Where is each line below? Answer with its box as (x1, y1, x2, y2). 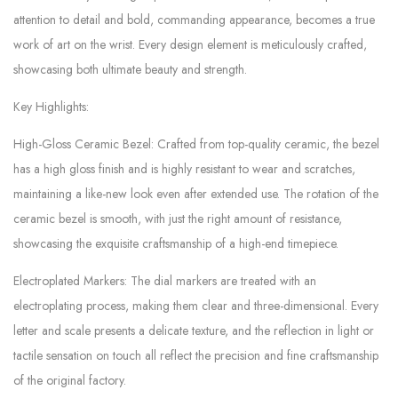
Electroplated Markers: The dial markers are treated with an (13, 272, 316, 290)
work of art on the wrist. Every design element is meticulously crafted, (13, 36, 367, 53)
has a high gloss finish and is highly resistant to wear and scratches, (13, 160, 355, 178)
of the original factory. (13, 371, 126, 389)
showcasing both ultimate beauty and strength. (13, 60, 247, 78)
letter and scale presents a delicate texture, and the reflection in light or (13, 322, 374, 339)
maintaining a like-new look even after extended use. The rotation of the (13, 185, 378, 203)
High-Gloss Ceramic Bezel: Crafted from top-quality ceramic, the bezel (13, 135, 379, 153)
